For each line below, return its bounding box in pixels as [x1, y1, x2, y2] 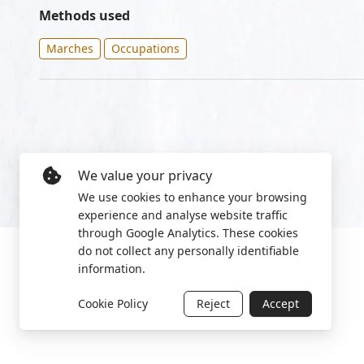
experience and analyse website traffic [78, 207, 288, 223]
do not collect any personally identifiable [78, 243, 299, 258]
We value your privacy [78, 167, 212, 184]
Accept [262, 296, 299, 311]
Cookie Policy [78, 296, 148, 311]
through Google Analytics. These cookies [78, 225, 298, 240]
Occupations [111, 41, 180, 56]
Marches [46, 41, 93, 56]
